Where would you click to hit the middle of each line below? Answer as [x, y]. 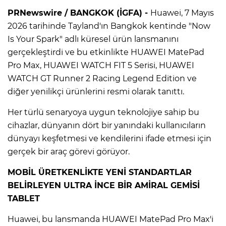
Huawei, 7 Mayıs [182, 13]
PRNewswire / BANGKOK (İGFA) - [79, 13]
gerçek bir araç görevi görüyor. [69, 151]
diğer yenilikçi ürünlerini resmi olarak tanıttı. [96, 91]
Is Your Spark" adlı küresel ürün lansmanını [93, 39]
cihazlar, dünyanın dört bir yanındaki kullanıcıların [107, 125]
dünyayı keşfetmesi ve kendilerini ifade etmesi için [109, 138]
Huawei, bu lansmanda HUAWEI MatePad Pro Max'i [110, 219]
